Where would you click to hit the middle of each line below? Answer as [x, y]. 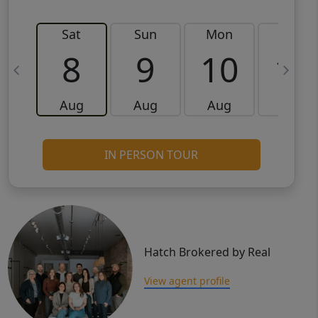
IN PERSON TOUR [152, 155]
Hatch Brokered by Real [207, 252]
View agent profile [187, 281]
